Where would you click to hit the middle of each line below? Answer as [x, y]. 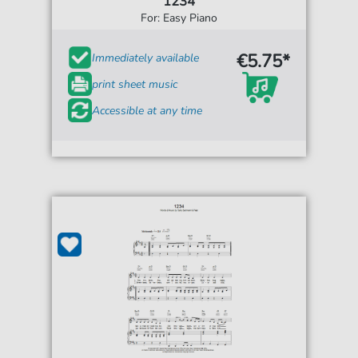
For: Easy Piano [179, 18]
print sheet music [135, 84]
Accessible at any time [147, 110]
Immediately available [146, 58]
